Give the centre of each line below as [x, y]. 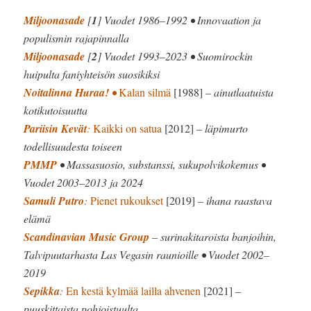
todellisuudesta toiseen [73, 146]
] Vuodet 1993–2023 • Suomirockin [175, 56]
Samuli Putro [54, 200]
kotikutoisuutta [56, 110]
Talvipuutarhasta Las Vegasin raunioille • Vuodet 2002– [147, 254]
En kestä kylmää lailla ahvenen [134, 290]
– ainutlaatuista [238, 92]
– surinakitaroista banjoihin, [213, 236]
